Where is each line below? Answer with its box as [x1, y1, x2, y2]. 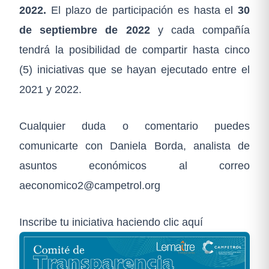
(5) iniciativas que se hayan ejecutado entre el [19, 63, 250, 76]
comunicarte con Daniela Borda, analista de [19, 139, 250, 153]
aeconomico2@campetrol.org [19, 179, 160, 192]
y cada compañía [157, 23, 250, 37]
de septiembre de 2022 [19, 23, 158, 37]
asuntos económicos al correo [19, 159, 250, 172]
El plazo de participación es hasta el [46, 4, 238, 17]
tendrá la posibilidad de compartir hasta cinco [19, 43, 250, 56]
